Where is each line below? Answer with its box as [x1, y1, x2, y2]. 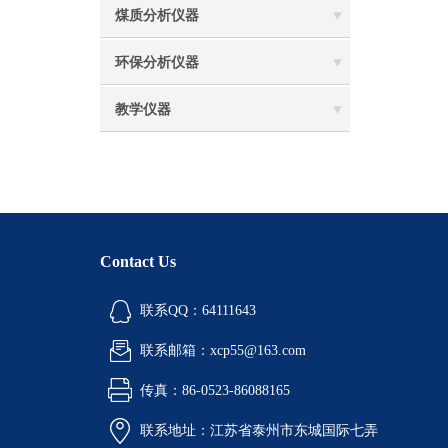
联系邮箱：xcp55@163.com [140, 343, 306, 358]
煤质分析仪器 [115, 8, 199, 23]
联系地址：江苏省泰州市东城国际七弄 [140, 423, 378, 438]
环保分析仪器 [115, 55, 199, 70]
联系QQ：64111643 [140, 303, 256, 318]
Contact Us [100, 253, 176, 270]
